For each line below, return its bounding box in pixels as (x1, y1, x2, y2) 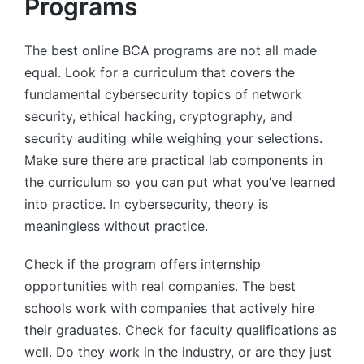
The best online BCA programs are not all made (24, 42, 317, 59)
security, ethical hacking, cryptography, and (24, 108, 292, 125)
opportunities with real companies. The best (24, 278, 296, 295)
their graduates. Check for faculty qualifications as (24, 322, 336, 339)
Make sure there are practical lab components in (24, 152, 323, 169)
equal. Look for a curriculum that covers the (24, 64, 295, 81)
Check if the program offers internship (24, 256, 261, 273)
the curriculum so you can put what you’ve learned (24, 174, 336, 191)
